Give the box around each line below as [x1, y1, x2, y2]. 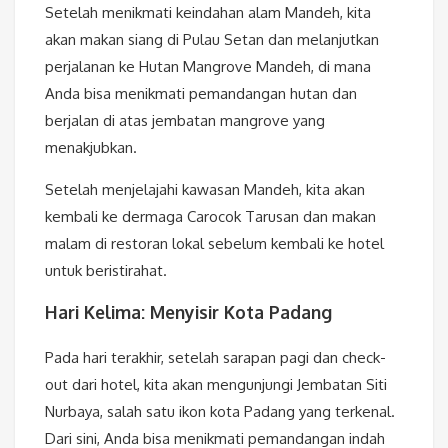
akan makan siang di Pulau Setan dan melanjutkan [45, 30, 379, 50]
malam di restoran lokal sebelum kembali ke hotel [45, 234, 384, 254]
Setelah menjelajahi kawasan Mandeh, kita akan [45, 180, 365, 200]
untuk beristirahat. [45, 261, 167, 281]
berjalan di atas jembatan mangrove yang [45, 111, 325, 131]
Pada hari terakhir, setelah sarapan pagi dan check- [45, 347, 386, 367]
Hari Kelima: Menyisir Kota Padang [45, 301, 332, 324]
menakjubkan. [45, 138, 137, 158]
